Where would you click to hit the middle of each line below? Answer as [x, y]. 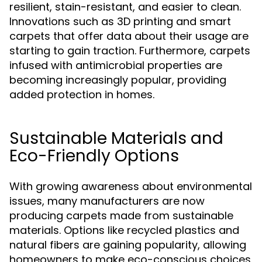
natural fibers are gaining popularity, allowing [128, 245]
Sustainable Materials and [116, 138]
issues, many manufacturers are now [107, 201]
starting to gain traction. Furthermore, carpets [130, 51]
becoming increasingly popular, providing [118, 80]
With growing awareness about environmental [131, 186]
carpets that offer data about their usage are [129, 36]
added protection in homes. [82, 94]
